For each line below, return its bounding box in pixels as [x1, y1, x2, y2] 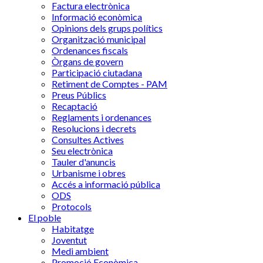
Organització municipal [52, 33, 146, 45]
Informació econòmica [52, 11, 142, 22]
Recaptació [52, 100, 97, 112]
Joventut [52, 234, 87, 245]
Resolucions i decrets [52, 123, 136, 134]
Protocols [52, 201, 92, 212]
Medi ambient [52, 245, 109, 257]
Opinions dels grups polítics [52, 22, 163, 33]
